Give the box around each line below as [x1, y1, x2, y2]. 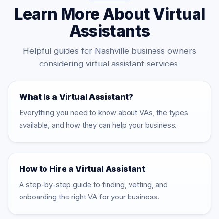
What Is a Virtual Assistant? [19, 92, 133, 102]
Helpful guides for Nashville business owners [23, 46, 196, 56]
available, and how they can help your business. [19, 121, 177, 130]
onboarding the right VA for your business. [19, 193, 159, 201]
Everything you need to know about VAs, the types [19, 109, 188, 117]
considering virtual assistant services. [39, 59, 180, 68]
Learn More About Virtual [14, 4, 205, 23]
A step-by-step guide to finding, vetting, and [19, 180, 168, 189]
